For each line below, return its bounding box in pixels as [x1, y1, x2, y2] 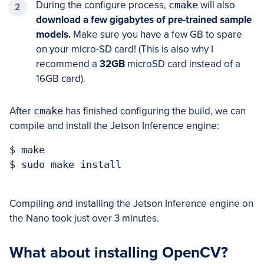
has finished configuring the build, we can [63, 104, 246, 117]
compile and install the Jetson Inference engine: [9, 119, 219, 132]
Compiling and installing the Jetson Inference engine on [9, 197, 253, 210]
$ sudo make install [9, 158, 121, 170]
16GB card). [36, 72, 85, 85]
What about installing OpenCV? [9, 243, 228, 262]
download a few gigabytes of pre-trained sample [36, 13, 252, 26]
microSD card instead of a [125, 57, 240, 70]
